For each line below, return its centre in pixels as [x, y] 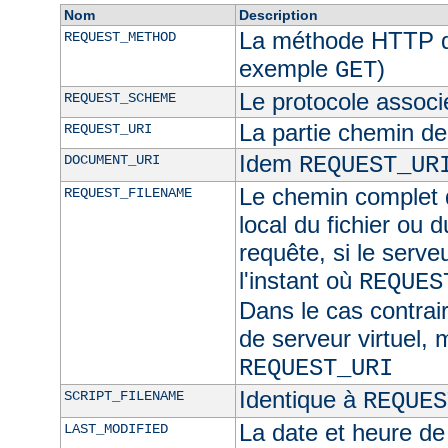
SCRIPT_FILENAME [123, 396]
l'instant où [298, 281]
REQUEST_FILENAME [127, 193]
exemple [286, 69]
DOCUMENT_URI [111, 160]
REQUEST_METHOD [119, 37]
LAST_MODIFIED [115, 429]
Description [278, 15]
